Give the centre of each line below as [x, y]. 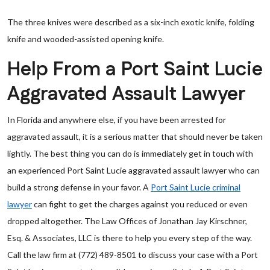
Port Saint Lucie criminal [196, 187]
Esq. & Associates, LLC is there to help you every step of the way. [130, 238]
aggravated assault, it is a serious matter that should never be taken [135, 137]
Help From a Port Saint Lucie [135, 70]
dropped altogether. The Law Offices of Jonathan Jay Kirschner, [127, 221]
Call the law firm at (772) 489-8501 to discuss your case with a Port [133, 255]
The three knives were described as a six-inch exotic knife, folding [131, 22]
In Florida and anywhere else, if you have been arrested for [117, 120]
